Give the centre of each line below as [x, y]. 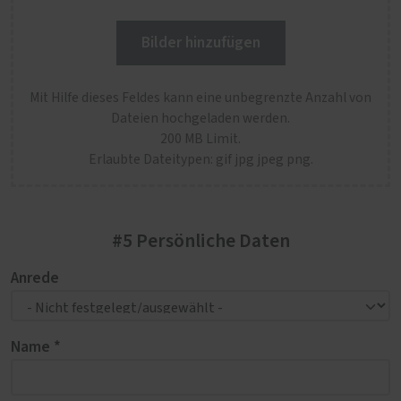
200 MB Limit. [200, 139]
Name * [36, 346]
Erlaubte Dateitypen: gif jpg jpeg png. [200, 160]
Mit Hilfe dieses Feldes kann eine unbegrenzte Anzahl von [200, 98]
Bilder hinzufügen [200, 43]
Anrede [35, 278]
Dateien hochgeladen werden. [200, 119]
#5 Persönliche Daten [200, 241]
